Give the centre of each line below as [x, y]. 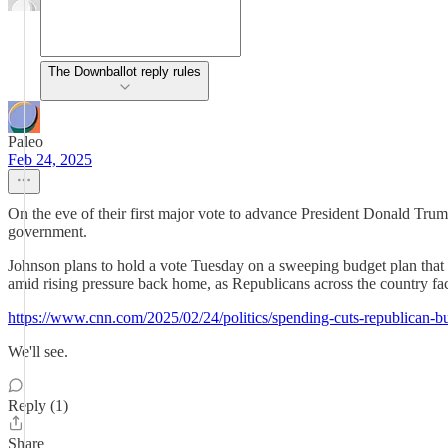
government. [47, 231]
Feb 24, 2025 [50, 159]
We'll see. [38, 351]
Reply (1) [38, 405]
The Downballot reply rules [124, 71]
